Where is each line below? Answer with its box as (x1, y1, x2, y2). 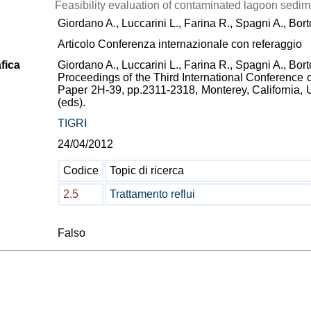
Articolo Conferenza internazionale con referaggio (58, 38, 302, 50)
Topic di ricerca (110, 165, 184, 176)
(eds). (58, 96, 85, 108)
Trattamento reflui (110, 188, 195, 200)
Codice (63, 165, 99, 176)
